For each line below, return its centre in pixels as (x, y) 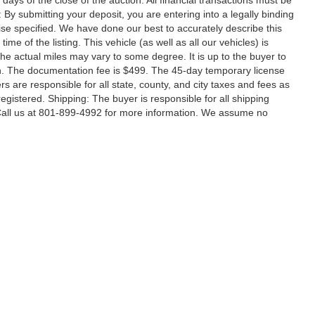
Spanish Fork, (240, 298)
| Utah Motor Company (73, 298)
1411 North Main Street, (167, 298)
